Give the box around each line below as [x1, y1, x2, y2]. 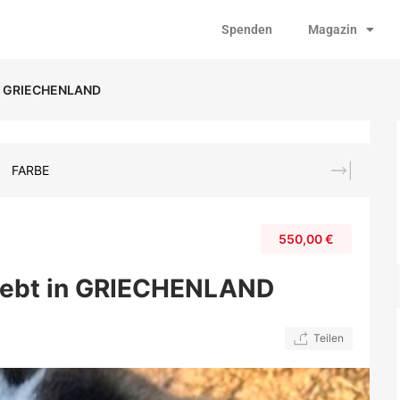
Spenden [221, 22, 272, 37]
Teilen [313, 331, 344, 345]
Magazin [308, 22, 357, 37]
